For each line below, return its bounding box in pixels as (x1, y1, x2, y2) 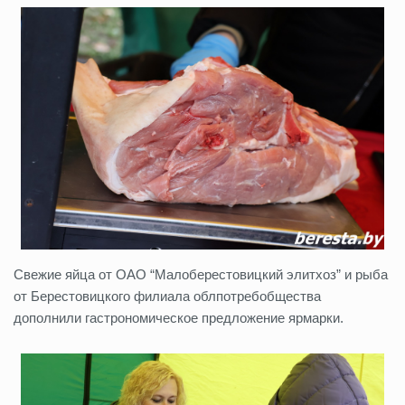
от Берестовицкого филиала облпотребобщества (14, 288, 321, 305)
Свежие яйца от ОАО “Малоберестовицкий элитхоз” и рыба (14, 267, 388, 283)
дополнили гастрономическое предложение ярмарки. (14, 310, 344, 326)
